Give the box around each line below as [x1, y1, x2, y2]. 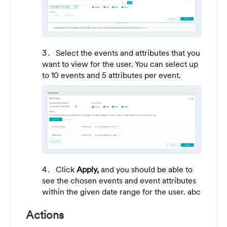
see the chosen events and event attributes [42, 175, 196, 185]
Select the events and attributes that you [56, 48, 200, 58]
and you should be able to [99, 164, 193, 174]
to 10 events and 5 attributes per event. [42, 70, 181, 81]
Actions [26, 207, 64, 222]
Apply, [77, 164, 99, 174]
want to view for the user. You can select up [42, 59, 198, 69]
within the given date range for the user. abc [42, 186, 201, 197]
